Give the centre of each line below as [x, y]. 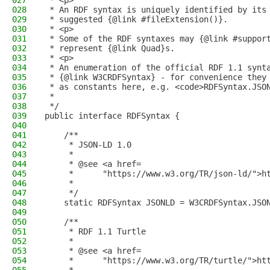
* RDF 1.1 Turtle [95, 231]
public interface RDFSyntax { [112, 116]
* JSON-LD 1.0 [88, 145]
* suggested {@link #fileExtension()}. [136, 19]
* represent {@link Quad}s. [110, 48]
